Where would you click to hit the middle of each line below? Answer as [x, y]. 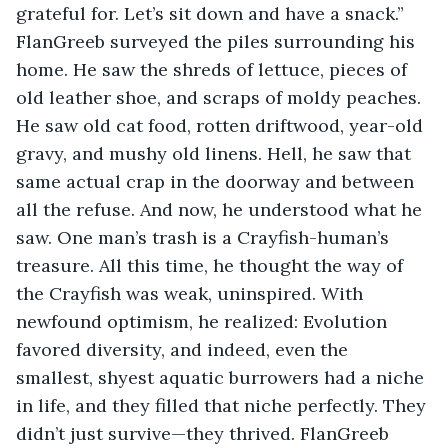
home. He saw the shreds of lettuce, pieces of [214, 69]
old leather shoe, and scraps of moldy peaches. [221, 97]
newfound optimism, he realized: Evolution [204, 321]
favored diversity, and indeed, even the [184, 349]
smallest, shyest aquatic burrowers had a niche [222, 377]
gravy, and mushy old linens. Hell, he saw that [216, 153]
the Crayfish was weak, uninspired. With [192, 293]
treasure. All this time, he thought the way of [212, 265]
